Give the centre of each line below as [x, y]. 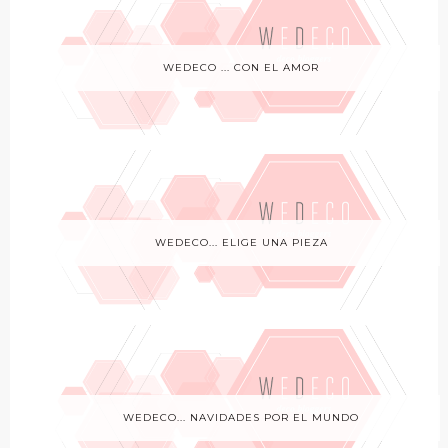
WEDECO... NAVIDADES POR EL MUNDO [241, 417]
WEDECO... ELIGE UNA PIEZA [241, 242]
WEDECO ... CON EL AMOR [241, 67]
